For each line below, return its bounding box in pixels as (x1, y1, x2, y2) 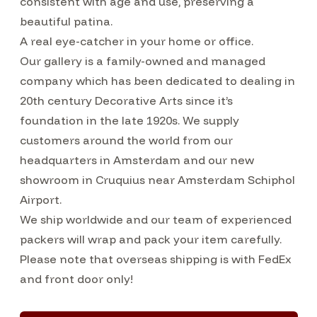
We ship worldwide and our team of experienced (19, 212, 292, 226)
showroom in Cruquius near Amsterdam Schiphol (19, 173, 295, 187)
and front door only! (19, 272, 133, 286)
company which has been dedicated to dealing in (19, 74, 295, 88)
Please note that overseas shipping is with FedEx (19, 252, 292, 266)
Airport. (19, 192, 64, 207)
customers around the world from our (19, 133, 233, 147)
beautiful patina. (19, 14, 115, 28)
